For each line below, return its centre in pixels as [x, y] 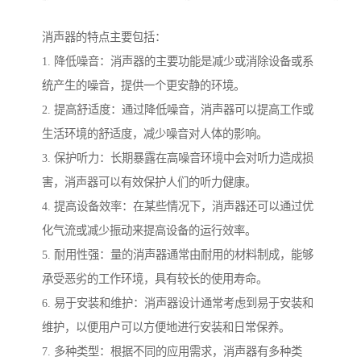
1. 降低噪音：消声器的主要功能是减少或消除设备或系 [178, 62]
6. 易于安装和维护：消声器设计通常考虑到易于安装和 [178, 303]
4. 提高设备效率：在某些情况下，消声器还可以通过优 [178, 207]
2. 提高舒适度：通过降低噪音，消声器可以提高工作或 [178, 110]
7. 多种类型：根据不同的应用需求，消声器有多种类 [172, 352]
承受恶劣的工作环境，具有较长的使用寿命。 [155, 279]
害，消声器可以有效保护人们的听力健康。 [149, 183]
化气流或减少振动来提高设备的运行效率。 [149, 231]
